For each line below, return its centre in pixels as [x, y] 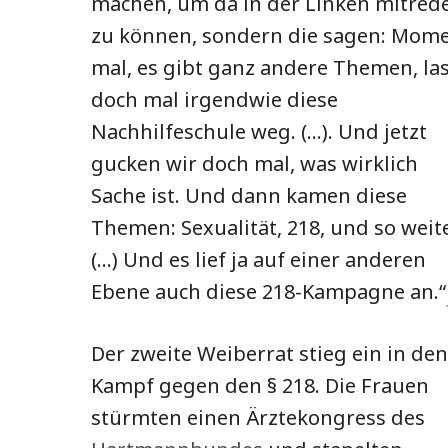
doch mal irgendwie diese [214, 100]
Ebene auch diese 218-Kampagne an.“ [268, 292]
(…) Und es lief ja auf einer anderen [258, 260]
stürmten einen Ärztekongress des [258, 418]
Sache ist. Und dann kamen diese [249, 196]
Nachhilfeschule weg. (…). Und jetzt [259, 132]
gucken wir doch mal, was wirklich [254, 164]
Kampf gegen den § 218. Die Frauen [260, 386]
